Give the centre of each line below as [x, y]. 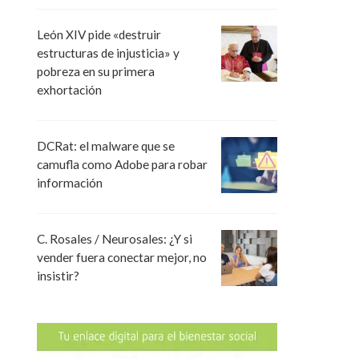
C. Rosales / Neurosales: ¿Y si [115, 239]
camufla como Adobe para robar [122, 165]
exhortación [69, 90]
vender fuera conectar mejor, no [122, 258]
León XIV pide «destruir [99, 35]
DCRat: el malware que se [106, 146]
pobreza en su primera [96, 72]
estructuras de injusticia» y [108, 53]
